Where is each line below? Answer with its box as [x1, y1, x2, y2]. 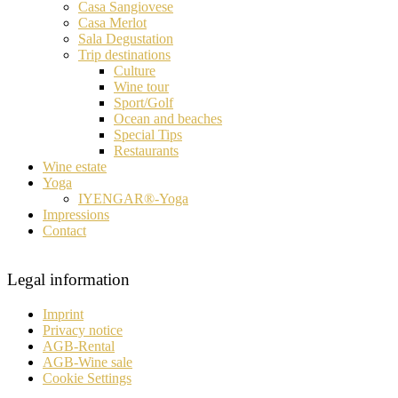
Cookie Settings [43, 370, 131, 386]
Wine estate [43, 159, 107, 175]
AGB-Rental [43, 338, 115, 354]
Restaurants [114, 143, 179, 159]
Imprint [43, 306, 84, 322]
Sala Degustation [78, 31, 173, 47]
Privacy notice [43, 322, 123, 338]
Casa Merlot [78, 15, 147, 31]
